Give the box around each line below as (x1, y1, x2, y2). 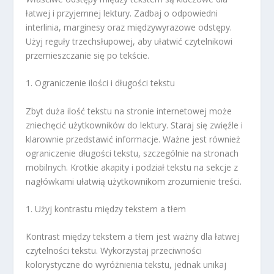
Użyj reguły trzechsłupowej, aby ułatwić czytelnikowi (26, 35, 233, 47)
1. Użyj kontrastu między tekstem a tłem (26, 202, 187, 215)
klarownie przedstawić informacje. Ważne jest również (26, 133, 241, 145)
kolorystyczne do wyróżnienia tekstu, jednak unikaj (26, 259, 227, 271)
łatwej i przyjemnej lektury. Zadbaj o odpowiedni (26, 7, 218, 19)
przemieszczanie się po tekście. (26, 49, 150, 61)
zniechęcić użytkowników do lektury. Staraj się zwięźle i (26, 119, 243, 131)
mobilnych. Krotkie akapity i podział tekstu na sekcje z (26, 161, 239, 173)
